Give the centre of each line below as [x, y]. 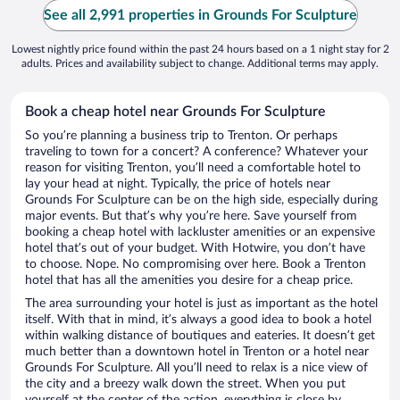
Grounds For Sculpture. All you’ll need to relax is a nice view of [196, 368]
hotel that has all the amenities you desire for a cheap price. [189, 281]
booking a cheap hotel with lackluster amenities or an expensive [200, 233]
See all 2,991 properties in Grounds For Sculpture [200, 16]
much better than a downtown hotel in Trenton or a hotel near [197, 352]
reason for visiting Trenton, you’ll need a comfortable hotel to [193, 168]
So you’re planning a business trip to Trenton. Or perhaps [181, 136]
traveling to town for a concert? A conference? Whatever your [196, 152]
